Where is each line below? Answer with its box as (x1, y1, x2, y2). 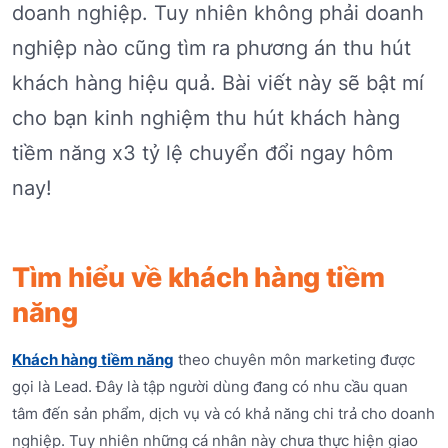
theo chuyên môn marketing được (174, 349, 415, 369)
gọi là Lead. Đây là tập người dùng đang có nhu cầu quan (12, 376, 408, 396)
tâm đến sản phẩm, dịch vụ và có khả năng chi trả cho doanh (12, 403, 435, 423)
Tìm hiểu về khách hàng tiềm (12, 260, 385, 294)
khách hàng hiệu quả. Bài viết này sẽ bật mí (12, 70, 424, 95)
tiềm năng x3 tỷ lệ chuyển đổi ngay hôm (12, 140, 393, 165)
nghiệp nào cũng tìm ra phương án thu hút (12, 35, 411, 60)
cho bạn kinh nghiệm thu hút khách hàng (12, 105, 400, 130)
